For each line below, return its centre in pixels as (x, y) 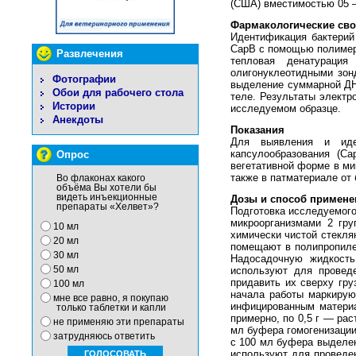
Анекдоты (78, 120)
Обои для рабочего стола (118, 93)
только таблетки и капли (111, 308)
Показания (257, 130)
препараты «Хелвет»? (108, 207)
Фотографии (84, 79)
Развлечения (90, 54)
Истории (74, 106)
